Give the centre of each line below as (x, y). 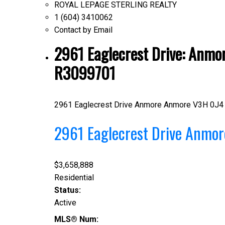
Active (65, 203)
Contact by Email (83, 30)
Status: (67, 190)
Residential (74, 178)
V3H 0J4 (208, 105)
